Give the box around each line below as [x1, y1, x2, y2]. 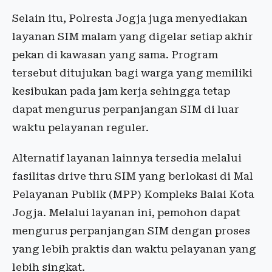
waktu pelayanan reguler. [12, 121, 149, 134]
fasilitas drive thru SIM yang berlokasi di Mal [12, 170, 253, 183]
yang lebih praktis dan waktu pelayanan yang [12, 243, 256, 256]
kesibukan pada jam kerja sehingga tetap [12, 85, 230, 98]
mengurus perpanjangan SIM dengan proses [12, 225, 250, 237]
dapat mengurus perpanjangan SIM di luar [12, 103, 239, 116]
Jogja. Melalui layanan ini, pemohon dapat [12, 206, 240, 219]
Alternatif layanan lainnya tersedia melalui [12, 152, 242, 165]
